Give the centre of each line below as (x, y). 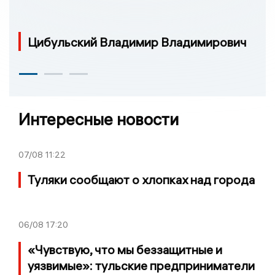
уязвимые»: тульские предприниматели (141, 266)
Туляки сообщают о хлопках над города (141, 180)
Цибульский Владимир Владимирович (137, 42)
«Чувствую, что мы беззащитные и (125, 250)
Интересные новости (99, 120)
